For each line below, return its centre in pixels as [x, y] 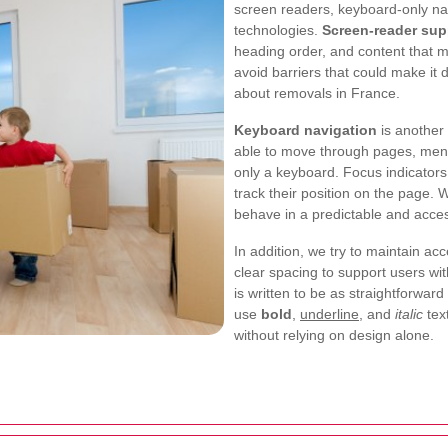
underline [329, 314]
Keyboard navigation [305, 130]
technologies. [278, 30]
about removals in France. [317, 93]
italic [409, 314]
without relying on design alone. [334, 335]
